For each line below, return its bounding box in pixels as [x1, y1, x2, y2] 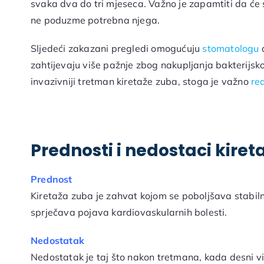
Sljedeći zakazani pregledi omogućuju [30, 42, 200, 55]
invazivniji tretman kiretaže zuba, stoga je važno [30, 75, 251, 88]
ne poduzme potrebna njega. [30, 14, 160, 27]
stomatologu [200, 42, 259, 55]
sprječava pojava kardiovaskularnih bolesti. [30, 206, 227, 219]
